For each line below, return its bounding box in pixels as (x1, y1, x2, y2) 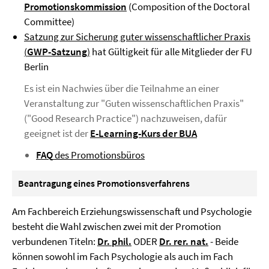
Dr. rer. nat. (159, 235, 208, 248)
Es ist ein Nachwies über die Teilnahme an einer (24, 82, 219, 95)
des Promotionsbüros (53, 148, 145, 162)
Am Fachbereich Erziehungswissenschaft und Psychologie (12, 205, 252, 218)
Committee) (24, 15, 74, 28)
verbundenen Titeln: (12, 235, 97, 248)
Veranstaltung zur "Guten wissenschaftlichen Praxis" (24, 97, 244, 110)
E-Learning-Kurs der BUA (90, 127, 197, 140)
